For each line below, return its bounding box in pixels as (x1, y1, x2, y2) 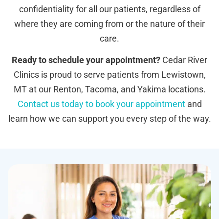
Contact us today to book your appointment (17, 99, 185, 109)
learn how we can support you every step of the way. (8, 113, 211, 124)
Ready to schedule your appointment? (12, 55, 160, 66)
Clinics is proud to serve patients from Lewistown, (13, 69, 206, 80)
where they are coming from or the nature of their (14, 18, 205, 29)
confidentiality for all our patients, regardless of (19, 3, 200, 14)
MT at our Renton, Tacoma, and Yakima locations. (13, 84, 206, 95)
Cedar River (160, 55, 207, 66)
